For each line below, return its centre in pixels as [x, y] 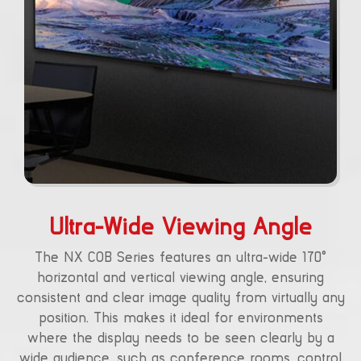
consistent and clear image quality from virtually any [180, 299]
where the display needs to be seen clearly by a [180, 339]
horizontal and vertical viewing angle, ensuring [180, 278]
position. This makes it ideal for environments [180, 319]
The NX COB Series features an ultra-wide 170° [180, 258]
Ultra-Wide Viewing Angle [180, 228]
